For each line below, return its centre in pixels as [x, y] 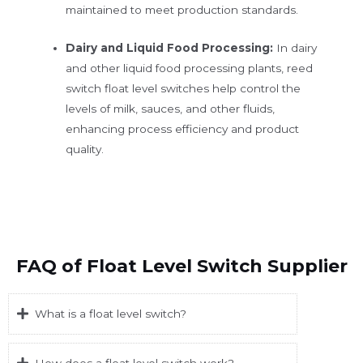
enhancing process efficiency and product [183, 128]
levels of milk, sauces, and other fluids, [171, 108]
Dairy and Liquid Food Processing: [170, 47]
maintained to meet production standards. [182, 10]
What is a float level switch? [111, 313]
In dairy [295, 47]
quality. [197, 149]
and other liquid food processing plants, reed [190, 68]
